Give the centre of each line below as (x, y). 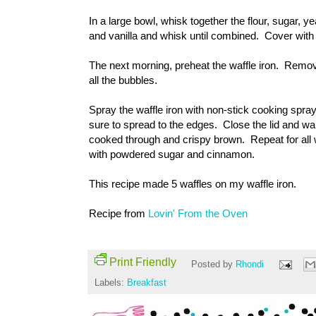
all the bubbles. (123, 80)
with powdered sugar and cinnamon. (172, 154)
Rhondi (251, 264)
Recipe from (119, 214)
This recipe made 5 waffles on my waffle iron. (193, 184)
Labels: (111, 283)
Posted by (213, 264)
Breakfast (147, 283)
